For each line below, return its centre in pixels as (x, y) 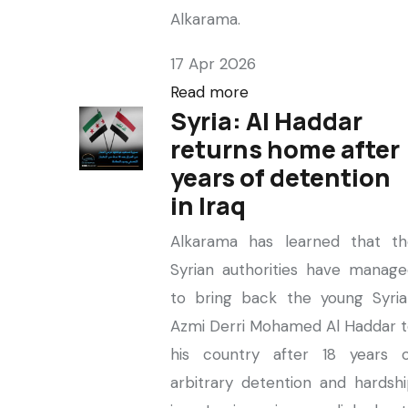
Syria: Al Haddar (266, 121)
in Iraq (208, 205)
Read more (209, 92)
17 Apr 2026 (213, 64)
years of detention (280, 177)
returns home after (285, 149)
